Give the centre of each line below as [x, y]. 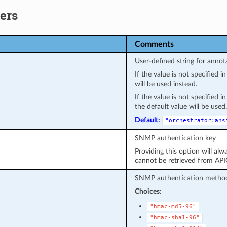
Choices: [148, 191]
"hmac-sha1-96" [175, 217]
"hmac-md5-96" [173, 206]
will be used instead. [166, 84]
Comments [154, 44]
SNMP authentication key [175, 138]
